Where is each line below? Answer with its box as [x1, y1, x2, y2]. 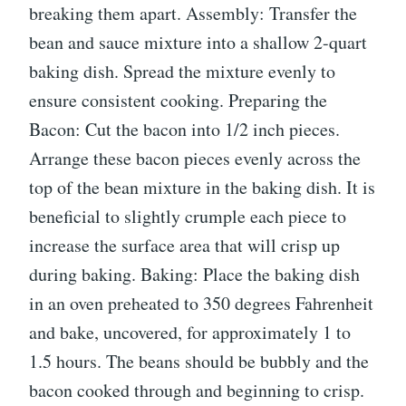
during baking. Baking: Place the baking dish [29, 262, 360, 286]
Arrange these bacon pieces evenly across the [29, 146, 361, 170]
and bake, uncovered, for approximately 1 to [29, 320, 351, 344]
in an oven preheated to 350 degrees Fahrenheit [29, 291, 373, 315]
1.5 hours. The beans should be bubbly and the [29, 349, 369, 373]
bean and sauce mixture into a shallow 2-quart [29, 30, 367, 54]
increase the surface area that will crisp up [29, 233, 340, 257]
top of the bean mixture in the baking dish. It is [29, 175, 375, 199]
